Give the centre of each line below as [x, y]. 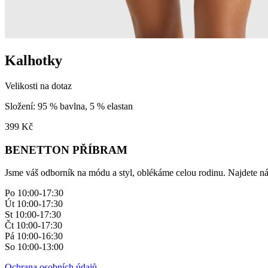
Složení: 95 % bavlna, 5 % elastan [69, 106]
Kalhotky [33, 60]
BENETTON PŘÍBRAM [66, 150]
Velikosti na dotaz [38, 86]
